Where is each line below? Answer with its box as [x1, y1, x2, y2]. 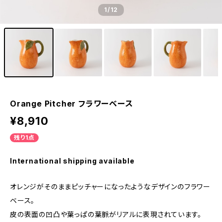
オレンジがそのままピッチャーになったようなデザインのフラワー [10, 182, 211, 191]
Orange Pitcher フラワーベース [10, 99, 133, 109]
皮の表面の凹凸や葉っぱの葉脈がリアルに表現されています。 [10, 210, 202, 219]
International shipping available [10, 157, 135, 165]
